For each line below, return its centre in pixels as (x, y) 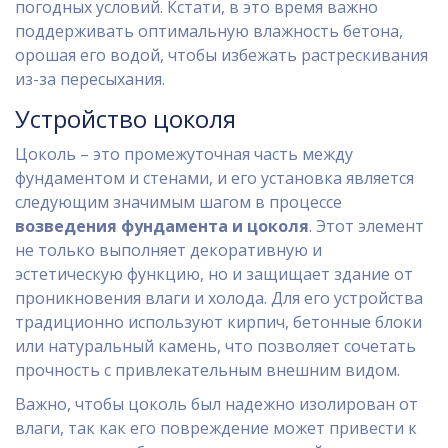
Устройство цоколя (125, 118)
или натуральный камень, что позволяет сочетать (215, 346)
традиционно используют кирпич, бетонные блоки (218, 322)
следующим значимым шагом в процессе (178, 202)
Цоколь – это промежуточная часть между (184, 154)
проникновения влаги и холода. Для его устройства (219, 298)
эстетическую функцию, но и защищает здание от (214, 274)
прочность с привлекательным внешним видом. (207, 370)
